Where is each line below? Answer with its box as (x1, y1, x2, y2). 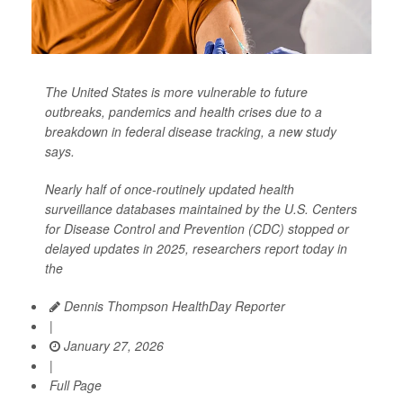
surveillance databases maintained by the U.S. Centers (45, 200, 357, 219)
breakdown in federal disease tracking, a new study (45, 122, 336, 141)
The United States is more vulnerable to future (45, 83, 308, 102)
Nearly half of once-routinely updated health (45, 180, 294, 199)
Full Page (49, 376, 102, 395)
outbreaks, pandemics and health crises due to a (45, 103, 322, 121)
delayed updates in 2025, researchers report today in (45, 239, 347, 258)
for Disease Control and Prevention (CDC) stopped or (45, 219, 349, 238)
